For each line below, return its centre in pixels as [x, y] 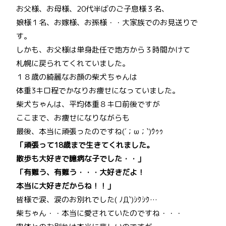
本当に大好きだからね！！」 [65, 186]
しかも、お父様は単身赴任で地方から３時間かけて [103, 50]
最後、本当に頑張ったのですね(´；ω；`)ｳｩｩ [90, 132]
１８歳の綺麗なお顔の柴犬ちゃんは [77, 77]
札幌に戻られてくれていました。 [73, 64]
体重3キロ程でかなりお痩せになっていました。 [98, 91]
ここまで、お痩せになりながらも [73, 118]
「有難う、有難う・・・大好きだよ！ [80, 173]
